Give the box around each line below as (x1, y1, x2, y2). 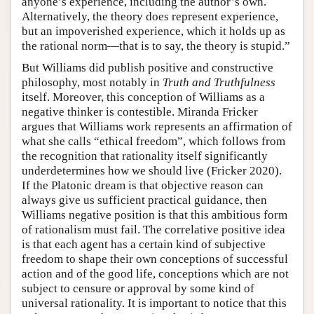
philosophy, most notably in (22, 75, 163, 89)
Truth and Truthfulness (163, 75, 275, 89)
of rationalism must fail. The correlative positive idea (22, 222, 285, 236)
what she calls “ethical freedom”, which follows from (22, 134, 285, 148)
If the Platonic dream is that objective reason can (22, 178, 264, 192)
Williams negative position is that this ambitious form (22, 207, 287, 221)
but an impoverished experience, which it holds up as (22, 24, 285, 38)
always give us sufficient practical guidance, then (22, 193, 267, 207)
